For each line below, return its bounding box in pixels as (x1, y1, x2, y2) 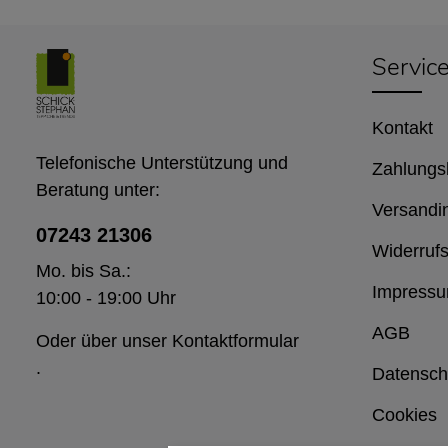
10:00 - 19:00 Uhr (36, 287, 176, 308)
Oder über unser (36, 330, 172, 351)
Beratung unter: (36, 179, 160, 200)
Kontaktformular (172, 330, 299, 351)
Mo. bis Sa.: (36, 260, 131, 281)
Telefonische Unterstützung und (36, 152, 288, 173)
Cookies (372, 404, 437, 425)
